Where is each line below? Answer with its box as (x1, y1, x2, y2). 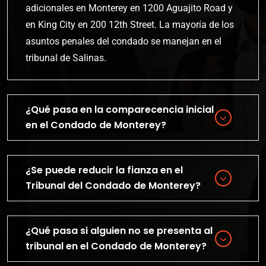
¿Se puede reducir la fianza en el (26, 163, 183, 178)
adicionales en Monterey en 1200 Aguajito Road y (26, 2, 233, 14)
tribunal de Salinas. (26, 52, 106, 64)
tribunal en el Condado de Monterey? (26, 239, 207, 254)
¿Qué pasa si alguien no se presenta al (26, 224, 213, 238)
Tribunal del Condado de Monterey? (26, 179, 201, 193)
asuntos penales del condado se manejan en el (26, 35, 221, 47)
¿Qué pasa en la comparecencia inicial (26, 103, 214, 117)
